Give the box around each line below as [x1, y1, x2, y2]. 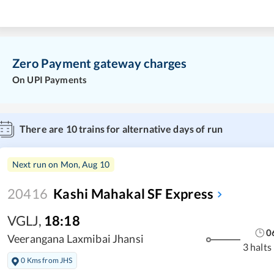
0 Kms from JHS [21, 255, 73, 265]
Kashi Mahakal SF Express [53, 185, 214, 202]
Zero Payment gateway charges [12, 55, 187, 70]
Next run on [12, 159, 61, 170]
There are [20, 123, 66, 135]
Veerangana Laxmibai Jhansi [7, 232, 144, 246]
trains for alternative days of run [76, 123, 223, 135]
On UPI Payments [12, 74, 87, 86]
